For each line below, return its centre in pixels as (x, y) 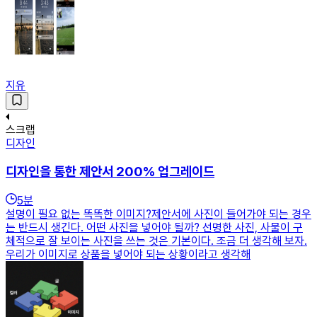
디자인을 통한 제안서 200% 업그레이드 (110, 172)
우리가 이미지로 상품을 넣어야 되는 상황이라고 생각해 (128, 254)
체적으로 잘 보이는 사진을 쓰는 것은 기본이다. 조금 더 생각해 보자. (156, 241)
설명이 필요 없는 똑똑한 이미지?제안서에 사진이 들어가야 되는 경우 (158, 214)
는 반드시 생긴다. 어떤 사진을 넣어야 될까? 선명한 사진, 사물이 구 (154, 227)
